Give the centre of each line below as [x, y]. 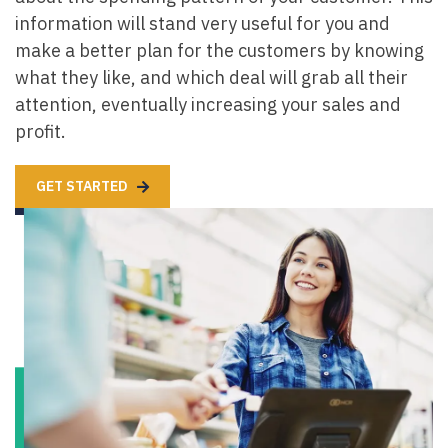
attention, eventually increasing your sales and [208, 104]
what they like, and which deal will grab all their [211, 77]
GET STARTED [83, 185]
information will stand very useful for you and [202, 23]
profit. [40, 131]
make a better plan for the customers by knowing [219, 50]
